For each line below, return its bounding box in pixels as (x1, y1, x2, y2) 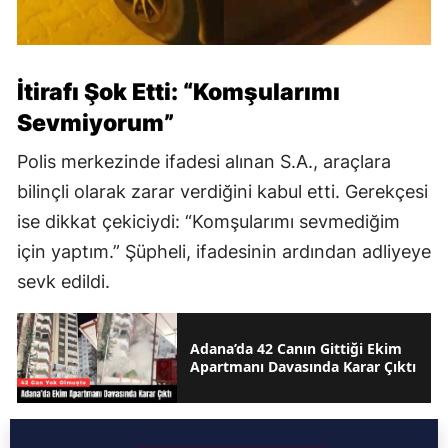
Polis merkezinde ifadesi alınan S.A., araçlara (17, 151, 391, 173)
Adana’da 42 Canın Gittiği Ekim (190, 339, 402, 359)
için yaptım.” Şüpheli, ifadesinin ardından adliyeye (17, 241, 431, 263)
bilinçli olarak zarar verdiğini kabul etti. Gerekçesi (17, 181, 428, 203)
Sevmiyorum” (17, 109, 174, 138)
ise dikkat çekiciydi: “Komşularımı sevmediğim (17, 211, 400, 233)
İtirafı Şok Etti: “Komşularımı (17, 78, 340, 107)
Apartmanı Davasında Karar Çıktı (190, 357, 416, 377)
